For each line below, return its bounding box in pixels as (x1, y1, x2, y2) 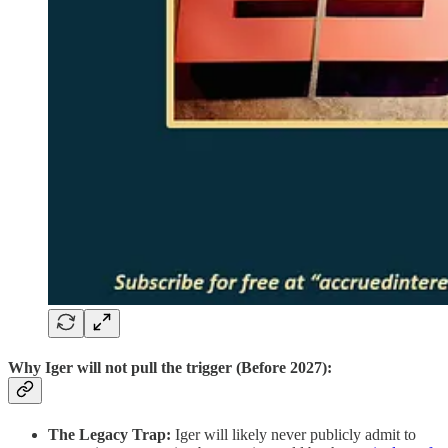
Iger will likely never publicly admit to (171, 425, 416, 443)
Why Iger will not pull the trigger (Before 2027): (8, 359, 332, 377)
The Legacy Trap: (48, 425, 171, 443)
